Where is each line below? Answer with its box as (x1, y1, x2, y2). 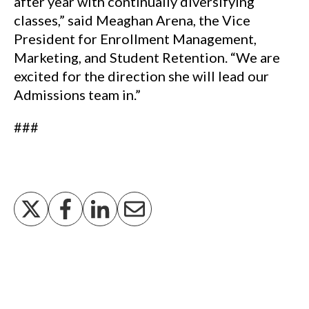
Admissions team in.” (14, 86, 141, 103)
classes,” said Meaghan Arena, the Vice (14, 12, 250, 28)
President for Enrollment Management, (14, 30, 257, 47)
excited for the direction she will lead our (14, 68, 269, 84)
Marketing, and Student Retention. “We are (14, 49, 280, 66)
